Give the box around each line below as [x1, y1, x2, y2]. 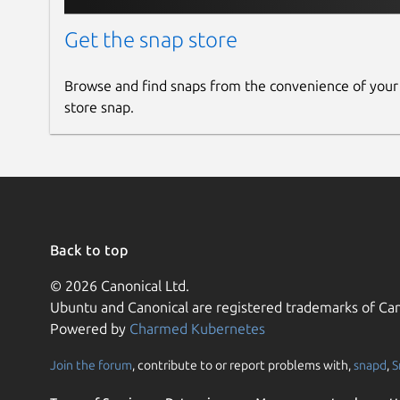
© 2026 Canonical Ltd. [50, 278, 189, 295]
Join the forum [50, 358, 132, 373]
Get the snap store [64, 28, 237, 53]
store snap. [64, 99, 134, 116]
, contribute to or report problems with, [132, 358, 354, 373]
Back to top [50, 242, 131, 259]
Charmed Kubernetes [129, 321, 265, 337]
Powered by [50, 321, 129, 337]
